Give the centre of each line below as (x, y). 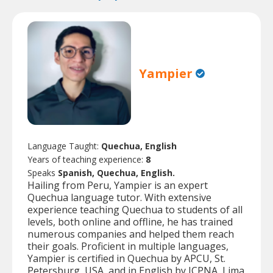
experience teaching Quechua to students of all (135, 210)
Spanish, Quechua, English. (116, 173)
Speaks (43, 173)
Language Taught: (64, 146)
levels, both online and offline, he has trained (130, 222)
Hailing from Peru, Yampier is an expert (118, 186)
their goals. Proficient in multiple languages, (128, 246)
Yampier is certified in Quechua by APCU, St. (126, 259)
